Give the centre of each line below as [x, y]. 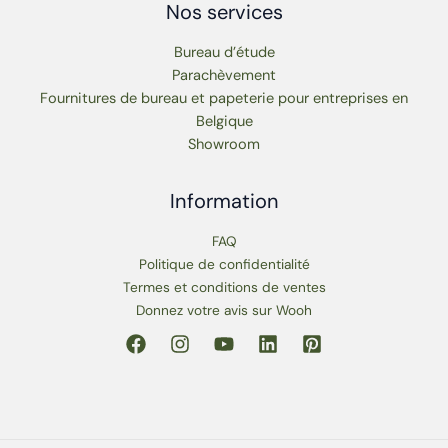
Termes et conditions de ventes [224, 286]
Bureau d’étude [224, 52]
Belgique [224, 121]
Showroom [224, 144]
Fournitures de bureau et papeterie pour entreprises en [224, 98]
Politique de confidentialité [224, 263]
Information [224, 200]
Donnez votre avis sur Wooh [224, 309]
